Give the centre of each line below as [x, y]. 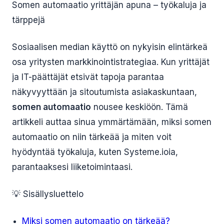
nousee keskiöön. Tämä [139, 107]
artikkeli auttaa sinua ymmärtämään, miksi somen [112, 122]
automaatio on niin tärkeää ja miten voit [92, 137]
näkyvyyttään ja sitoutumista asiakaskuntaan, [104, 92]
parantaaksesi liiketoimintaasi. [72, 167]
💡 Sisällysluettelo [48, 194]
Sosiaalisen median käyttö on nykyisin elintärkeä [110, 47]
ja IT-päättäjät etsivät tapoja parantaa [88, 77]
